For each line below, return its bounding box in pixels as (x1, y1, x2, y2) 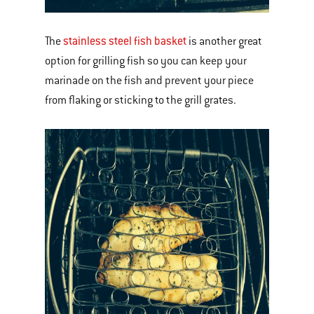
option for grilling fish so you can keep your (45, 54, 247, 68)
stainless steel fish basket (63, 34, 186, 48)
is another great (189, 34, 262, 48)
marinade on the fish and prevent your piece (45, 74, 254, 88)
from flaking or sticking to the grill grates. (45, 93, 238, 107)
